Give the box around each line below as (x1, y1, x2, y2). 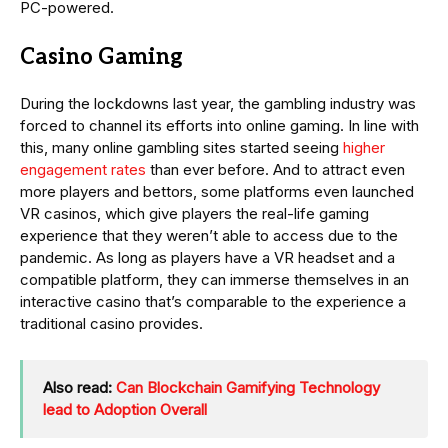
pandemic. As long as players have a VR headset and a (20, 248, 395, 268)
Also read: (43, 378, 116, 398)
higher (343, 138, 385, 158)
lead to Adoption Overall (43, 400, 207, 420)
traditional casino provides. (20, 314, 203, 334)
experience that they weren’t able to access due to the (20, 226, 398, 246)
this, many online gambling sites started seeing (20, 138, 343, 158)
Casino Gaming (20, 44, 183, 71)
